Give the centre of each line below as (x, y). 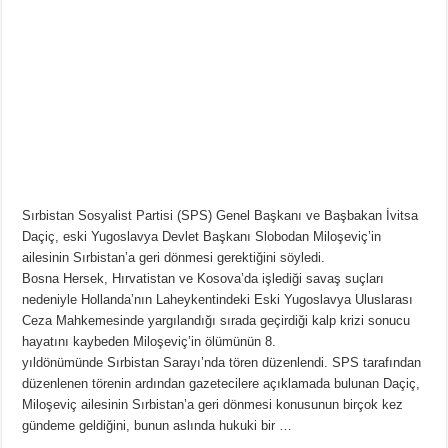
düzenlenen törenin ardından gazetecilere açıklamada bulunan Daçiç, (221, 383)
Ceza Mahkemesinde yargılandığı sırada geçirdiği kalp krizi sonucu (216, 320)
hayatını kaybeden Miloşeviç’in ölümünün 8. (149, 341)
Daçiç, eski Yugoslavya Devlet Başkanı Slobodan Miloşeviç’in (202, 236)
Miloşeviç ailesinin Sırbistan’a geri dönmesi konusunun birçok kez (213, 404)
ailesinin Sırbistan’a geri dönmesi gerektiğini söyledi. (174, 257)
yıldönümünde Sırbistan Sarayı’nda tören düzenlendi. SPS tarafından (222, 362)
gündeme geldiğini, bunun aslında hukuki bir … (157, 425)
